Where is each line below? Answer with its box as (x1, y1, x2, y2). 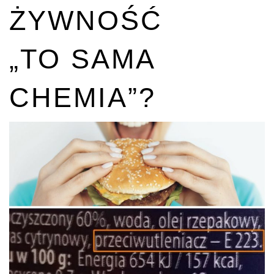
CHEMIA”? (9, 82, 156, 113)
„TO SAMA (9, 43, 155, 75)
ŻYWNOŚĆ (9, 5, 163, 36)
